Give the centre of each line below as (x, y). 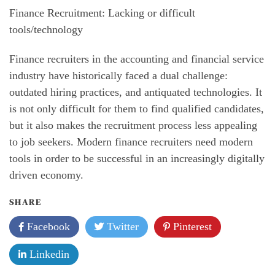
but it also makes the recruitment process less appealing (133, 125)
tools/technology (46, 30)
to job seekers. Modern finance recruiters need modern (131, 141)
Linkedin (48, 254)
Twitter (121, 226)
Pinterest (191, 226)
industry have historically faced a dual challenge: (118, 75)
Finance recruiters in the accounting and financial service (137, 59)
